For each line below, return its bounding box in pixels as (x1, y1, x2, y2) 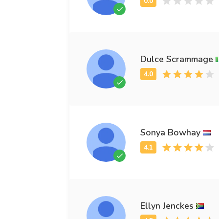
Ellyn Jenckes (140, 199, 194, 212)
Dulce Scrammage (140, 53, 213, 65)
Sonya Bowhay (140, 126, 200, 138)
